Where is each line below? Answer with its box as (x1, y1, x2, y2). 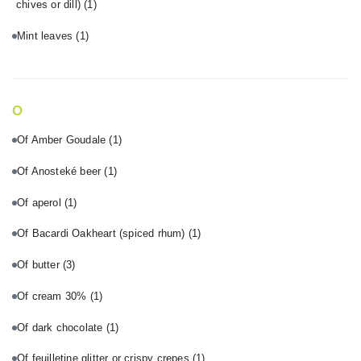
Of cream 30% (17, 289, 90, 302)
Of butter (17, 259, 64, 272)
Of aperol (17, 196, 65, 209)
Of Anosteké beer (17, 164, 105, 177)
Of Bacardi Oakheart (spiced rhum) (17, 227, 189, 240)
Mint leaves (17, 29, 77, 42)
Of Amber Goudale (17, 134, 110, 147)
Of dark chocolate (17, 321, 106, 334)
